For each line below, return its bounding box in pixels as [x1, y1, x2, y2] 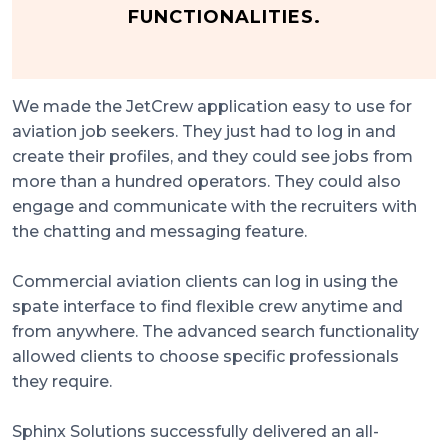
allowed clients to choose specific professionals [12, 347, 399, 367]
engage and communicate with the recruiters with [12, 197, 417, 217]
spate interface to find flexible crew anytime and [12, 297, 403, 317]
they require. [12, 372, 112, 392]
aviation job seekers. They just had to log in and [12, 122, 396, 142]
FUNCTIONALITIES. [127, 6, 321, 29]
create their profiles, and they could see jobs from [12, 147, 413, 167]
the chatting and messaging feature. [12, 222, 307, 242]
